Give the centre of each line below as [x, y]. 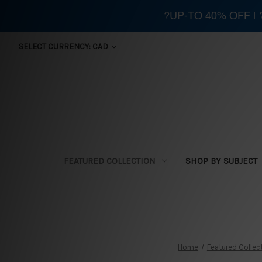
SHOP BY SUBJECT [221, 161]
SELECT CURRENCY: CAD [64, 46]
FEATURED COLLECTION [109, 161]
